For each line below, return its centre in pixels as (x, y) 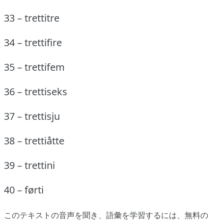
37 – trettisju (32, 116)
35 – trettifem (34, 67)
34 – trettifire (33, 42)
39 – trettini (29, 165)
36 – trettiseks (36, 91)
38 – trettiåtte (34, 140)
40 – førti (24, 190)
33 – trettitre (32, 18)
